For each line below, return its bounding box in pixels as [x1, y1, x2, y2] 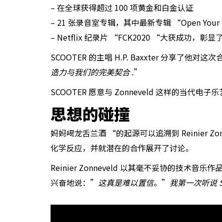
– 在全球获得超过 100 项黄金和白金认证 [51, 1, 193, 13]
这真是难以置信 [98, 176, 154, 188]
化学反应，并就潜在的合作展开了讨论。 [51, 142, 193, 154]
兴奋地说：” [51, 176, 98, 188]
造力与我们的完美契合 [51, 66, 132, 78]
